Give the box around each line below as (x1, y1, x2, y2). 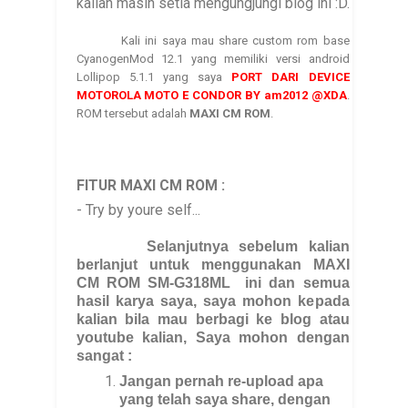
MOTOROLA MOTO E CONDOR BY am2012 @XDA (76, 87, 347, 102)
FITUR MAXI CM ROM (76, 176, 218, 194)
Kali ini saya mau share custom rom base (121, 33, 350, 47)
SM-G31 (147, 275, 201, 291)
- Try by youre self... (76, 201, 200, 219)
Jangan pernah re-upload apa (119, 373, 324, 390)
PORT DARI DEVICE (231, 69, 350, 84)
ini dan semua (229, 275, 350, 291)
